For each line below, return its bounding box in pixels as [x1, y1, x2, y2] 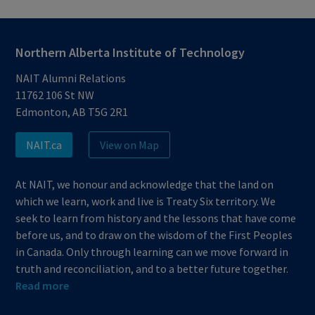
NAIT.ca [26, 138, 63, 152]
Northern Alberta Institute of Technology [15, 44, 245, 60]
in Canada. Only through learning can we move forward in [15, 245, 289, 259]
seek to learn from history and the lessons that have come [15, 211, 297, 225]
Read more [15, 278, 70, 292]
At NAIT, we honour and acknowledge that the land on [15, 177, 274, 191]
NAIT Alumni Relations [15, 71, 127, 85]
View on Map [100, 138, 160, 152]
